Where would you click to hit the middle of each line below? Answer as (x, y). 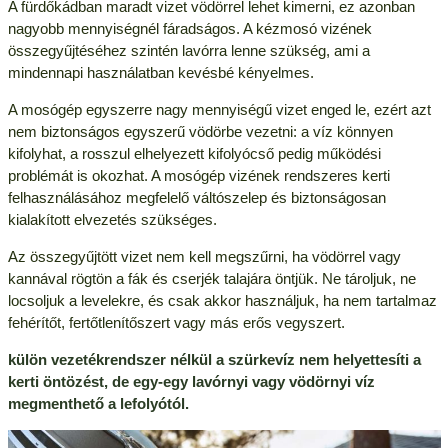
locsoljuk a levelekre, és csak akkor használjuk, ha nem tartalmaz (222, 301)
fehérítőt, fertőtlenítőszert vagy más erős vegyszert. (176, 323)
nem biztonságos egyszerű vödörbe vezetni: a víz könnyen (200, 132)
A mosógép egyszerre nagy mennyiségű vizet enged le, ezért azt (219, 110)
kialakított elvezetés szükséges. (112, 220)
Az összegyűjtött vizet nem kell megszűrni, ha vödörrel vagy (204, 257)
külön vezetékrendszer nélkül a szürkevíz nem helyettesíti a (214, 360)
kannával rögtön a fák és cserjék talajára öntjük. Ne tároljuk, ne (211, 279)
